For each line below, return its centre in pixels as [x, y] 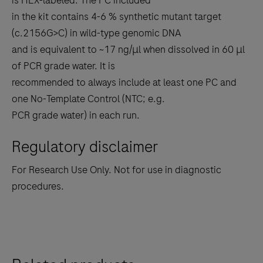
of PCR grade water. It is [63, 66]
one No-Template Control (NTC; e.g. [88, 99]
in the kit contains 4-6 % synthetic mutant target [117, 16]
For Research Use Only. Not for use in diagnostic [117, 170]
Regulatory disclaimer [85, 147]
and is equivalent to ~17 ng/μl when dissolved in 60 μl [128, 49]
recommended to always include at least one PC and [124, 82]
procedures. [38, 186]
